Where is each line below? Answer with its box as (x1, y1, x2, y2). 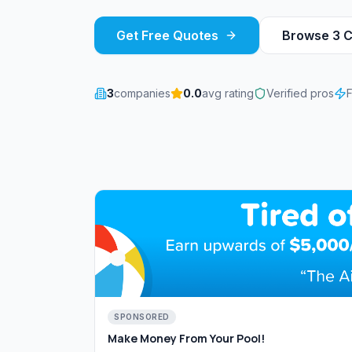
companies (114, 86, 170, 100)
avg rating (202, 86, 254, 100)
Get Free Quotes (116, 27, 218, 43)
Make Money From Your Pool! (108, 331, 265, 346)
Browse (282, 27, 332, 43)
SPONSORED (114, 312, 170, 322)
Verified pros (266, 86, 334, 100)
